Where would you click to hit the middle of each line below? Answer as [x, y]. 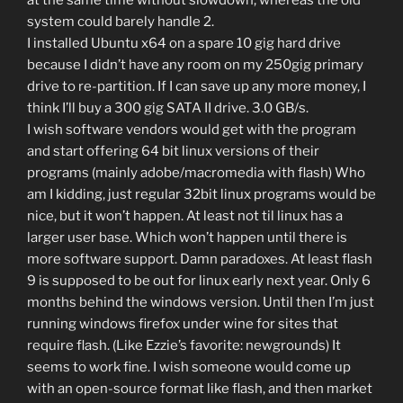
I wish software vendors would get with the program [192, 130]
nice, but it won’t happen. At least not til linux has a [185, 216]
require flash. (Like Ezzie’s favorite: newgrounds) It [184, 346]
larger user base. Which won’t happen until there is [187, 238]
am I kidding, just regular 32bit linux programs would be [201, 195]
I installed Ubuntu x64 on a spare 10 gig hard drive [184, 44]
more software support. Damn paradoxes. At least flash [200, 260]
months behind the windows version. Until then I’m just [201, 303]
